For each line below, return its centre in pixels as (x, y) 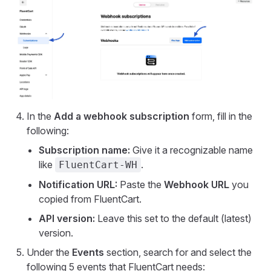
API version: (67, 219)
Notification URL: (78, 185)
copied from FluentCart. (90, 199)
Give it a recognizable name (191, 150)
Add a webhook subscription (122, 116)
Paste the (141, 185)
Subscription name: (84, 150)
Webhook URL (197, 185)
